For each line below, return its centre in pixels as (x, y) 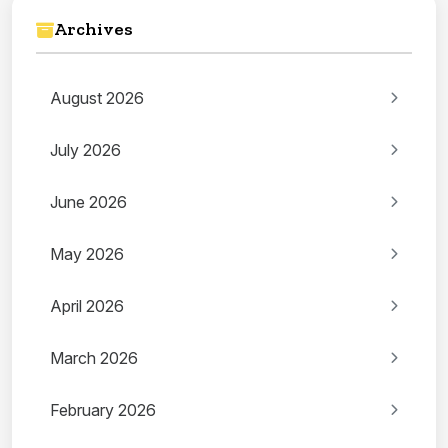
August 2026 (97, 98)
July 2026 (85, 150)
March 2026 (94, 358)
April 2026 (87, 306)
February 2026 (103, 410)
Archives (93, 29)
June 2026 (88, 202)
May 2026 (87, 254)
